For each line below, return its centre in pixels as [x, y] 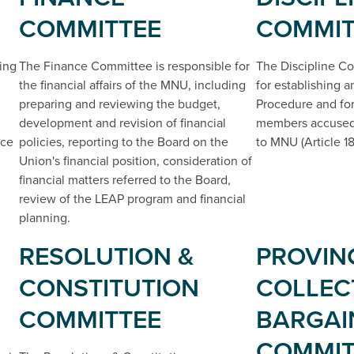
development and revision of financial [122, 123]
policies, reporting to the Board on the [124, 142]
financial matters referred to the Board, [125, 180]
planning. [45, 218]
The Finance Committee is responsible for [134, 66]
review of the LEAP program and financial [132, 199]
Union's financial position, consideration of [136, 161]
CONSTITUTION [109, 288]
